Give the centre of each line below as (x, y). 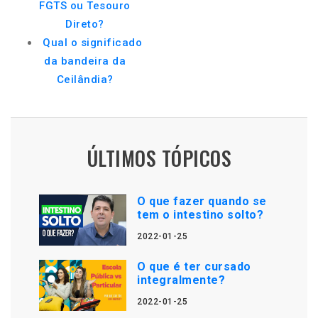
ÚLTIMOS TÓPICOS (159, 158)
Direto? (85, 24)
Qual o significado (92, 43)
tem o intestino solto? (201, 215)
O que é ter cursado (194, 267)
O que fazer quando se (202, 201)
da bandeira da (85, 61)
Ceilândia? (85, 79)
